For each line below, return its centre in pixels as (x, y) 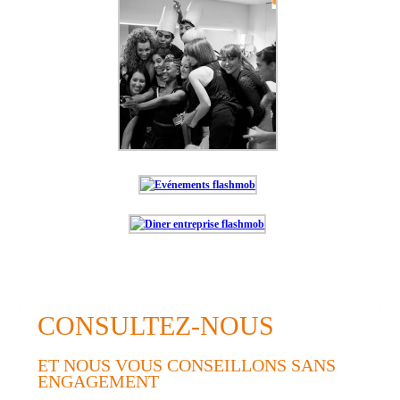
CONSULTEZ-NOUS (156, 325)
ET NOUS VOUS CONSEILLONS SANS (187, 366)
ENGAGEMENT (99, 382)
